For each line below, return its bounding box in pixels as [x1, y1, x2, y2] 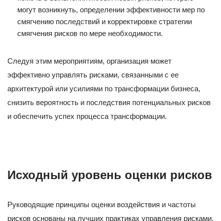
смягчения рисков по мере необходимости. [17, 29, 163, 37]
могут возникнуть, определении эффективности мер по [17, 5, 205, 14]
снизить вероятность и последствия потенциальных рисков [7, 98, 211, 107]
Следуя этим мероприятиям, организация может [7, 56, 172, 65]
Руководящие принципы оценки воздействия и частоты [7, 200, 196, 209]
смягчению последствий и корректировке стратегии [17, 17, 192, 26]
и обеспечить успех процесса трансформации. [7, 111, 167, 120]
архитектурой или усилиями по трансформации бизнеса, [7, 84, 200, 93]
